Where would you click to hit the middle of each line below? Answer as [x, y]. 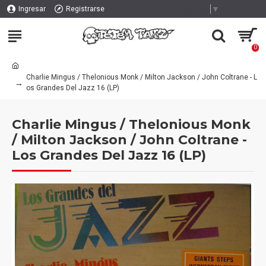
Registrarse [85, 9]
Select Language [178, 9]
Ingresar [32, 9]
